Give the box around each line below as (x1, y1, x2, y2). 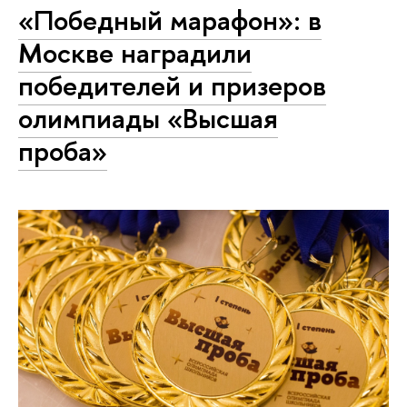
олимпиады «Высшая (18, 99, 278, 138)
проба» (18, 132, 107, 171)
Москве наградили (18, 34, 252, 73)
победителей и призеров (18, 66, 326, 105)
